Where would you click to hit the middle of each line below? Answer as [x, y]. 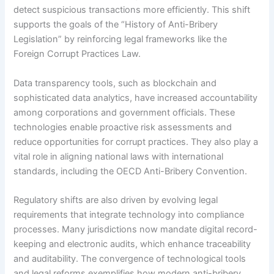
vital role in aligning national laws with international [119, 156]
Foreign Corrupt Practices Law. [77, 54]
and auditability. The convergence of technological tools [130, 258]
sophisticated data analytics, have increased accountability [136, 98]
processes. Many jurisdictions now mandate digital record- [136, 229]
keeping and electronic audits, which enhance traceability [132, 244]
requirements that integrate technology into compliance [129, 214]
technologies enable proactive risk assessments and [123, 127]
